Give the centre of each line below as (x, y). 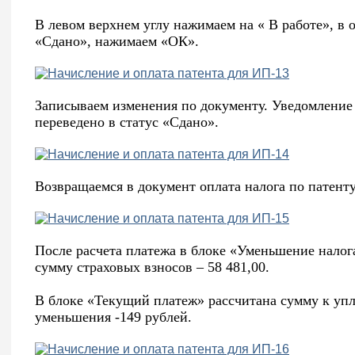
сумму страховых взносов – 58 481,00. (152, 267)
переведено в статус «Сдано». (127, 122)
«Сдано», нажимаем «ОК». (117, 42)
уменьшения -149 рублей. (113, 317)
